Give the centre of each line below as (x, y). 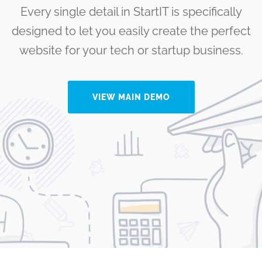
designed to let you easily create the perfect (131, 31)
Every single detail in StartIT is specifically (131, 11)
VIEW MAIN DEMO (131, 97)
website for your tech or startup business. (131, 50)
